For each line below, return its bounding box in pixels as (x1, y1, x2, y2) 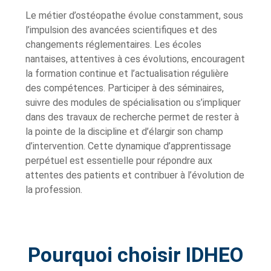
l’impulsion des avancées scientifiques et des (25, 24, 217, 36)
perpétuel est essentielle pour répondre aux (25, 154, 212, 166)
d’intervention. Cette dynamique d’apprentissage (25, 140, 231, 152)
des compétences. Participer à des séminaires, (25, 82, 224, 94)
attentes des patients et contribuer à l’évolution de (25, 169, 244, 181)
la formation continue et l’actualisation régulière (25, 67, 229, 79)
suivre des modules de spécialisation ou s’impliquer (25, 96, 241, 108)
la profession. (25, 183, 82, 195)
